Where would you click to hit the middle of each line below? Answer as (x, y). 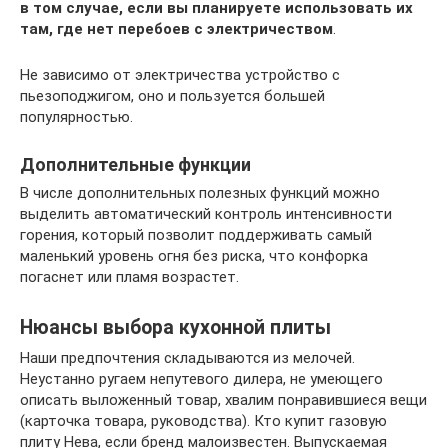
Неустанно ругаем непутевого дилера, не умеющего (201, 379)
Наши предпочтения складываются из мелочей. (187, 358)
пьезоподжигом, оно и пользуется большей (172, 96)
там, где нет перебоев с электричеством (176, 29)
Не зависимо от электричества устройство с (180, 75)
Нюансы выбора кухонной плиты (175, 328)
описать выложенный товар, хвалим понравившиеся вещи (223, 400)
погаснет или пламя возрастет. (129, 277)
